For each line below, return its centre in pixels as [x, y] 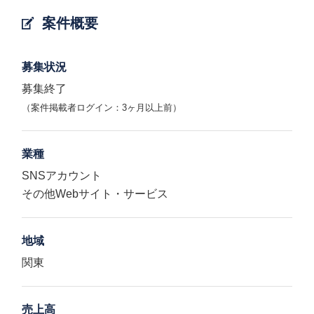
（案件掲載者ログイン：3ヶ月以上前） [102, 108]
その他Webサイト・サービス [95, 194]
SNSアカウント [62, 176]
